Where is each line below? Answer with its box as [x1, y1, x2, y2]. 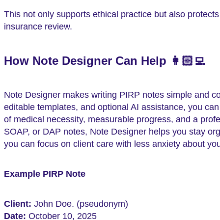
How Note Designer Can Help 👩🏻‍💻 [4, 55, 205, 68]
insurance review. [4, 22, 72, 32]
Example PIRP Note [4, 168, 85, 179]
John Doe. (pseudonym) [31, 198, 128, 209]
